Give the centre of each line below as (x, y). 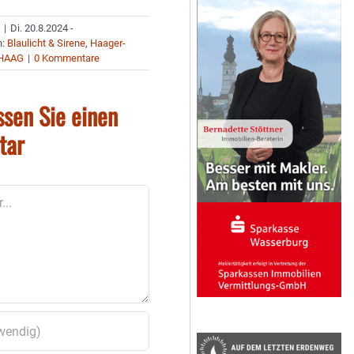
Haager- (108, 43)
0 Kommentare (67, 58)
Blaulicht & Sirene (47, 43)
